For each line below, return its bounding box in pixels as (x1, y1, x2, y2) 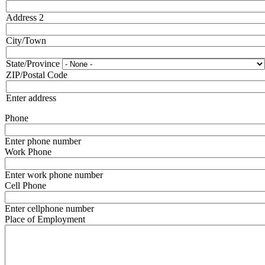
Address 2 (6, 12, 44, 22)
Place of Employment (5, 214, 85, 224)
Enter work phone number (5, 169, 103, 180)
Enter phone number (5, 135, 83, 146)
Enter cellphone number (5, 203, 96, 214)
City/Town (6, 35, 46, 46)
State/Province (6, 58, 60, 69)
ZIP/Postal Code (6, 69, 67, 80)
